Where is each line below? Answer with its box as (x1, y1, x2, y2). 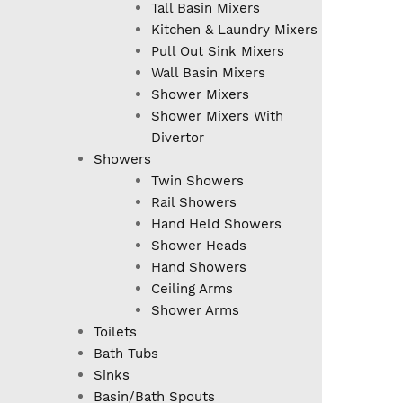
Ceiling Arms (151, 281, 233, 298)
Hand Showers (151, 259, 246, 276)
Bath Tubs (94, 345, 158, 363)
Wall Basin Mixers (151, 65, 265, 82)
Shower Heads (151, 237, 246, 255)
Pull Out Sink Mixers (151, 43, 284, 60)
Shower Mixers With (151, 108, 283, 125)
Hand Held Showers (151, 216, 282, 233)
